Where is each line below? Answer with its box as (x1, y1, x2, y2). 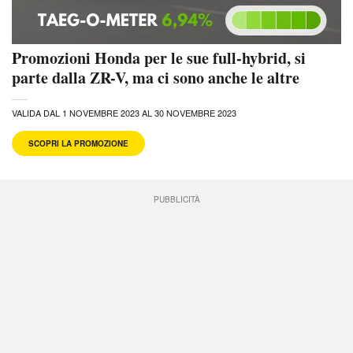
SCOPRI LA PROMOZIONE (28, 137, 128, 149)
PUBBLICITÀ (153, 193, 200, 205)
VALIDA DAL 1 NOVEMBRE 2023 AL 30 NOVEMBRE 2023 (12, 106, 236, 119)
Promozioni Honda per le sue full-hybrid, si (12, 46, 306, 69)
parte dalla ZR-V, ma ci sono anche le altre (12, 65, 299, 89)
